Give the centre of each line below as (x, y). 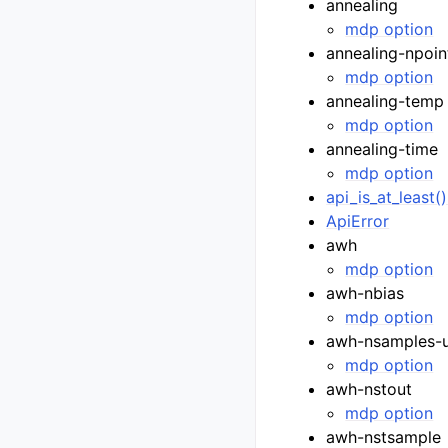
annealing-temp (385, 101)
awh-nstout (369, 389)
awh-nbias (365, 293)
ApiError (358, 221)
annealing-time (382, 149)
